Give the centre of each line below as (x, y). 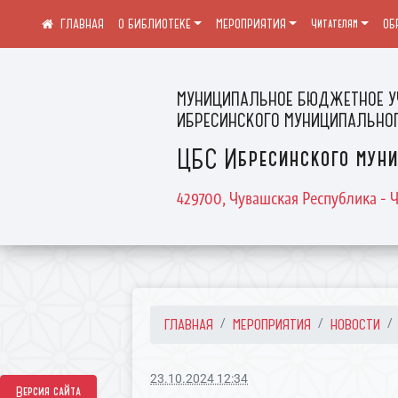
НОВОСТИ (356, 324)
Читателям (334, 24)
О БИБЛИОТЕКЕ (154, 24)
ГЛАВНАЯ (189, 324)
